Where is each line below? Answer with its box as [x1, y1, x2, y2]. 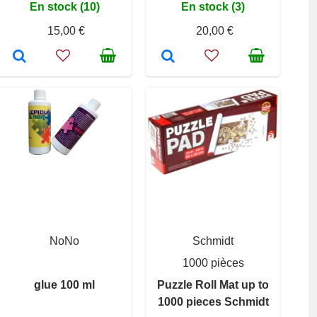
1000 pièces [182, 256, 244, 269]
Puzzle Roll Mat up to [157, 278, 269, 291]
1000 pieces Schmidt [157, 295, 269, 308]
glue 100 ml [34, 278, 95, 291]
